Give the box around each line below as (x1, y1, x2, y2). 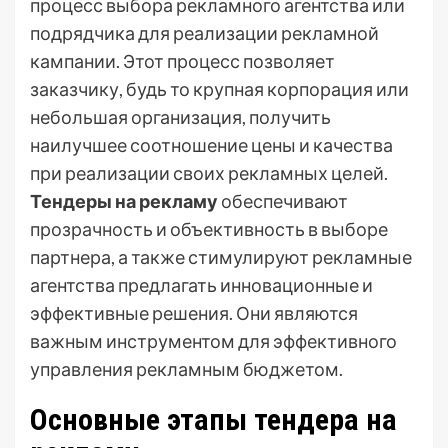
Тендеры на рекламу (30, 190, 218, 213)
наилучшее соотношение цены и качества (30, 134, 393, 157)
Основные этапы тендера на (30, 402, 397, 438)
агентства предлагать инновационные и (30, 274, 373, 297)
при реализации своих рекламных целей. (30, 162, 388, 185)
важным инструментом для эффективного (30, 330, 397, 353)
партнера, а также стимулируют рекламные (30, 246, 412, 269)
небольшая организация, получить (30, 106, 331, 129)
